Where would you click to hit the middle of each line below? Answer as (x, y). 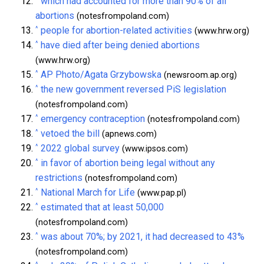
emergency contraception (93, 118)
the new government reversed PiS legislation (133, 89)
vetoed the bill (70, 133)
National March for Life (88, 192)
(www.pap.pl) (161, 193)
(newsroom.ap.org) (199, 75)
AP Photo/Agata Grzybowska (101, 74)
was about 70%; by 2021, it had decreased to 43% (143, 236)
